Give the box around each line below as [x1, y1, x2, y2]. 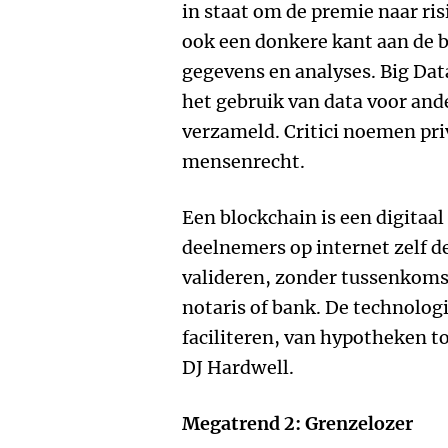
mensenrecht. [182, 150, 305, 173]
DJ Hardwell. [182, 356, 294, 379]
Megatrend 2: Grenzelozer [182, 412, 413, 435]
